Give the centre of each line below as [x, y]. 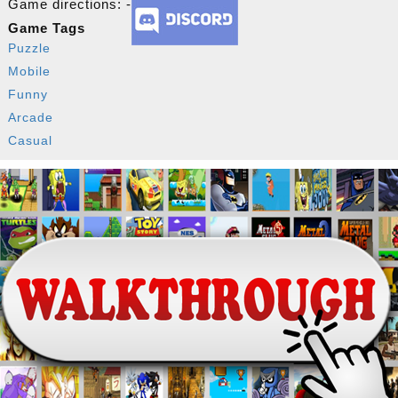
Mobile [29, 71]
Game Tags [46, 28]
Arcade [30, 117]
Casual [30, 140]
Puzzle [29, 48]
